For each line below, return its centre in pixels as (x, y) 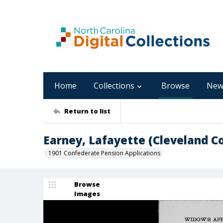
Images (87, 194)
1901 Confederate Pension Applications (104, 153)
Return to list (87, 111)
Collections (114, 86)
